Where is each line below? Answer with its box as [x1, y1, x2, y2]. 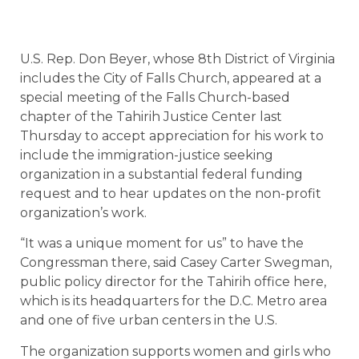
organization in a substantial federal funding [20, 167, 303, 182]
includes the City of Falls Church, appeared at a [20, 71, 321, 86]
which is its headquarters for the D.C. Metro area [20, 293, 327, 309]
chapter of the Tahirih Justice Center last [20, 109, 282, 124]
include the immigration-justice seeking [20, 147, 273, 163]
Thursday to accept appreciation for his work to [20, 128, 324, 143]
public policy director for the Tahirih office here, [20, 274, 326, 290]
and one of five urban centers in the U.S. [20, 313, 277, 329]
